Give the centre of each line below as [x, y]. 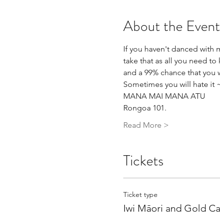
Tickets [143, 160]
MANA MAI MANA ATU [164, 96]
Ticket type [140, 194]
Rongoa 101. [145, 108]
